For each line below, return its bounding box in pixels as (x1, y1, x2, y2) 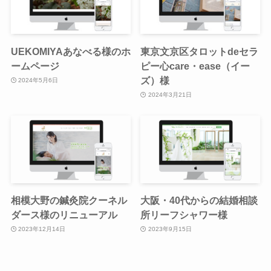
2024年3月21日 (148, 91, 192, 99)
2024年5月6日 (18, 77, 59, 84)
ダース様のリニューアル (10, 209, 117, 220)
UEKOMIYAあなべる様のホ (10, 45, 131, 57)
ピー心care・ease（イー (140, 60, 250, 71)
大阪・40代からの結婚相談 (140, 194, 258, 206)
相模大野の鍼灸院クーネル (10, 194, 127, 206)
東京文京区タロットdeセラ (140, 45, 259, 57)
